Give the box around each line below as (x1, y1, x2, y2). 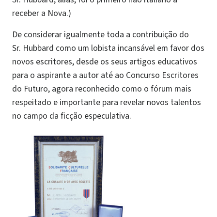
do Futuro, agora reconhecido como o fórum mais (12, 82, 191, 95)
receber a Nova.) (12, 7, 71, 19)
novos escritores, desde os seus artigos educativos (12, 55, 197, 68)
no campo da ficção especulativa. (12, 109, 131, 122)
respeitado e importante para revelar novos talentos (12, 96, 201, 108)
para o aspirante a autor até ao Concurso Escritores (12, 69, 199, 81)
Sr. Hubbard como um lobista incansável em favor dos (12, 42, 204, 54)
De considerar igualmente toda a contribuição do (12, 28, 189, 41)
